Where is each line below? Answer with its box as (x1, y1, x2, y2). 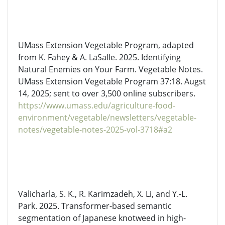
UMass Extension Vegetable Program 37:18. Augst (18, 76, 206, 87)
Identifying (141, 52, 181, 63)
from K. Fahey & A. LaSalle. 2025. (18, 52, 141, 63)
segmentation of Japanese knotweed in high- (18, 212, 186, 223)
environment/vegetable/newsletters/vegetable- (18, 112, 196, 123)
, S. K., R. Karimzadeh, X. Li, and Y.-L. (55, 188, 187, 199)
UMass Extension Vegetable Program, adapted (18, 40, 194, 51)
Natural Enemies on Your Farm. (18, 64, 137, 75)
